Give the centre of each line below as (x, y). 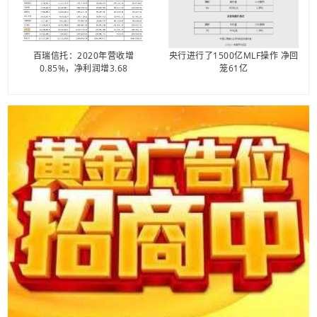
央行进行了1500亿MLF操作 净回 (234, 55)
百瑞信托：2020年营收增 (83, 55)
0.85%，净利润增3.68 (83, 68)
